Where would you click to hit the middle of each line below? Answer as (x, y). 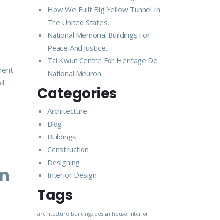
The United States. (78, 22)
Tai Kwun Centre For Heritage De (102, 60)
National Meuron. (75, 73)
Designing (64, 162)
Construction (68, 149)
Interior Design (72, 175)
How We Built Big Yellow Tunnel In (104, 9)
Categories (77, 94)
